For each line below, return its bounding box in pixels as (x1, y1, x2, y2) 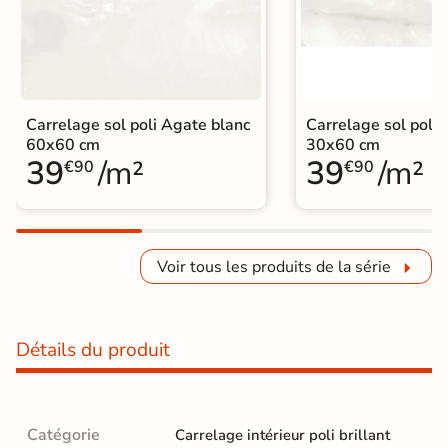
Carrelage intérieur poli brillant (175, 425, 390, 446)
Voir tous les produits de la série (157, 255, 391, 278)
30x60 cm (306, 133, 380, 156)
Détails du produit (16, 337, 170, 364)
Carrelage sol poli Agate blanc (26, 113, 250, 136)
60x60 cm (26, 133, 100, 156)
